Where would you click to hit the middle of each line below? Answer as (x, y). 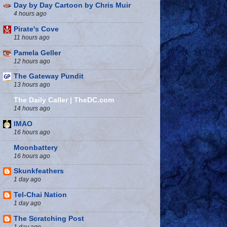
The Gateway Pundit (49, 77)
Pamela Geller (37, 53)
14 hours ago (32, 109)
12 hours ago (32, 61)
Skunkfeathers (39, 171)
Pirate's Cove (36, 29)
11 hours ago (32, 37)
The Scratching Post (49, 218)
